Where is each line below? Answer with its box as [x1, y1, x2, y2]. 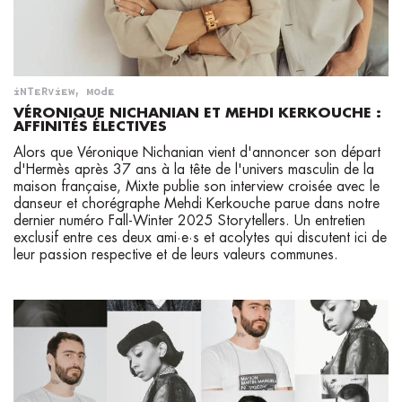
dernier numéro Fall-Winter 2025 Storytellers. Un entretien [13, 214, 365, 229]
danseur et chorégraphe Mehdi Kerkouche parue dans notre [13, 197, 380, 212]
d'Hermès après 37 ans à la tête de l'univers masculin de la [13, 162, 374, 178]
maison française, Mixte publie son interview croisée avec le [13, 179, 380, 195]
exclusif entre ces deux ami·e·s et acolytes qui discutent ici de [13, 231, 387, 246]
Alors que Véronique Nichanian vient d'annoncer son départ [13, 145, 380, 161]
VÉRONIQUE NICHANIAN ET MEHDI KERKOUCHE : [13, 106, 381, 121]
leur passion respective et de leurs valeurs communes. [13, 248, 343, 263]
